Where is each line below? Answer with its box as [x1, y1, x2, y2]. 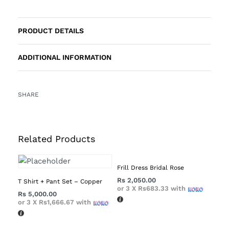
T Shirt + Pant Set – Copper [18, 178, 102, 186]
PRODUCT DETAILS [18, 26, 84, 35]
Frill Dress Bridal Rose [117, 164, 184, 172]
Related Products [18, 133, 95, 144]
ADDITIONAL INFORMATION [18, 53, 111, 61]
